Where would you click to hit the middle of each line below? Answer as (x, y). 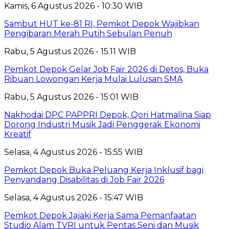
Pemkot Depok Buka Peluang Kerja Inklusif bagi (104, 170)
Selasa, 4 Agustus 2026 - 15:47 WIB (74, 198)
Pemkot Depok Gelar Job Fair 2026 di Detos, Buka (106, 70)
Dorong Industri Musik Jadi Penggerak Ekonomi (102, 125)
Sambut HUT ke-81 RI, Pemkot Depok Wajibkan (102, 24)
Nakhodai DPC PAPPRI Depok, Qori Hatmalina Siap (108, 115)
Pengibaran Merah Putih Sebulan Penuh (88, 34)
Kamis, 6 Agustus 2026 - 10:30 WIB (73, 6)
